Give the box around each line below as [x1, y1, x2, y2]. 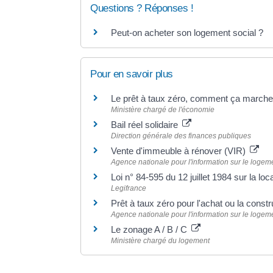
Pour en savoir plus [90, 68, 173, 80]
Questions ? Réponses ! [90, 2, 193, 14]
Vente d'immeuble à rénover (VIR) [111, 146, 248, 157]
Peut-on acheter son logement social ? [111, 27, 263, 38]
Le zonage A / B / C [111, 224, 190, 235]
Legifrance [111, 184, 146, 193]
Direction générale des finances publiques [111, 132, 251, 141]
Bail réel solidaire [111, 119, 180, 130]
